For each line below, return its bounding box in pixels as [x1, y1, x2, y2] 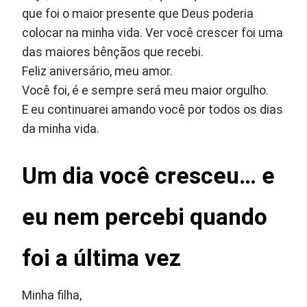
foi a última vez [22, 245, 182, 272]
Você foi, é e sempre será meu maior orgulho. [22, 84, 269, 98]
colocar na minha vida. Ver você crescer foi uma [22, 26, 284, 40]
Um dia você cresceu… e [22, 162, 275, 190]
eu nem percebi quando [22, 204, 268, 231]
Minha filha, [22, 288, 82, 303]
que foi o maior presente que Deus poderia [22, 7, 254, 21]
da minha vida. [22, 122, 100, 136]
